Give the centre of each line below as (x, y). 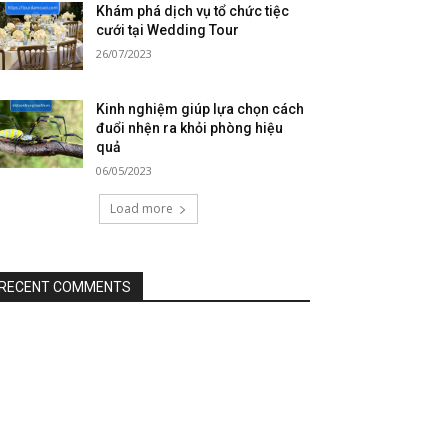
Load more (141, 209)
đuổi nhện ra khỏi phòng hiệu (190, 128)
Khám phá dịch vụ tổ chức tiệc (193, 11)
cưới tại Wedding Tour (168, 30)
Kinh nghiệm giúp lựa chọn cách (200, 109)
